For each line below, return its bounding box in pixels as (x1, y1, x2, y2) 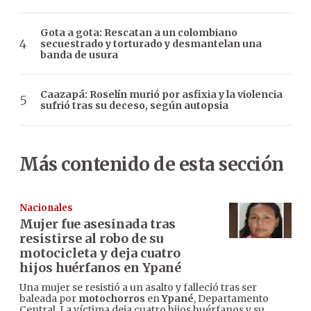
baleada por (19, 292, 78, 305)
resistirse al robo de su (19, 230, 163, 247)
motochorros (78, 292, 145, 305)
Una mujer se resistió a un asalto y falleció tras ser (19, 281, 257, 294)
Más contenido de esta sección (19, 153, 284, 176)
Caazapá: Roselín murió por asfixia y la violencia (40, 88, 283, 101)
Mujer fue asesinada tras (19, 216, 176, 233)
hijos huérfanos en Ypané (19, 260, 181, 276)
